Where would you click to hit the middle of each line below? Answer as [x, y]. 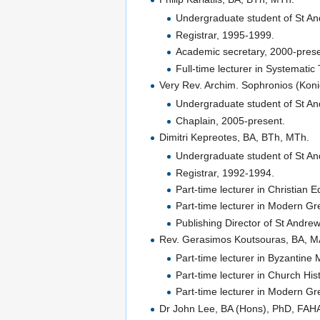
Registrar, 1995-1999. [225, 35]
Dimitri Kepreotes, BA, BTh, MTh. [235, 137]
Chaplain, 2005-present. [230, 120]
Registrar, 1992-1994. [225, 172]
